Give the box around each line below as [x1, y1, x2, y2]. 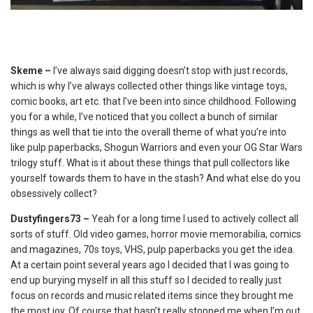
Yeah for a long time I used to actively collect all [92, 213, 298, 224]
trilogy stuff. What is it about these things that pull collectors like [10, 157, 290, 168]
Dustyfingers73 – [10, 213, 92, 224]
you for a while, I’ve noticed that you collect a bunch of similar [10, 111, 278, 122]
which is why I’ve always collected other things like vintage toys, [10, 80, 287, 92]
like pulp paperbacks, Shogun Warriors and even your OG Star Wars [10, 142, 303, 153]
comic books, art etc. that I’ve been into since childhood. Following [10, 96, 296, 107]
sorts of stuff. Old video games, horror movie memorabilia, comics [10, 228, 301, 240]
